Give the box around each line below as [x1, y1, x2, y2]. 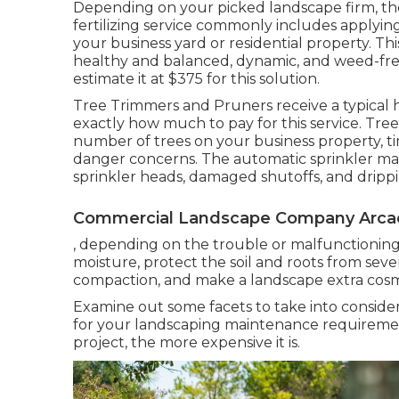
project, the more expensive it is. [73, 333, 300, 351]
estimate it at [73, 69, 168, 87]
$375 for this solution [168, 69, 317, 87]
